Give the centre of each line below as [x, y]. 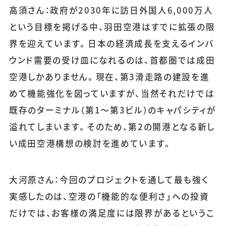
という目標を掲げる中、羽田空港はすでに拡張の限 [112, 27]
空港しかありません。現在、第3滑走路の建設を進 [109, 77]
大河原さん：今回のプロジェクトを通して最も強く [109, 179]
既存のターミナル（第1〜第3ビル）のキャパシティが [112, 110]
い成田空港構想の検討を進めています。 [91, 144]
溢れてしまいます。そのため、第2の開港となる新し [112, 127]
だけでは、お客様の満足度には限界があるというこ [112, 213]
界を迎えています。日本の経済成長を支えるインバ [111, 44]
